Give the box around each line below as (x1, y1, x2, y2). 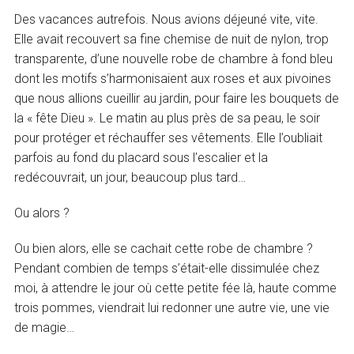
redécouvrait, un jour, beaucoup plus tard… (14, 169, 247, 185)
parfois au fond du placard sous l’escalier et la (14, 149, 269, 165)
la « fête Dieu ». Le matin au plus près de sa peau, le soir (14, 110, 321, 126)
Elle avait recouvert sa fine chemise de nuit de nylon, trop (14, 31, 330, 47)
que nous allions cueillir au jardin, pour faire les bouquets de (14, 90, 340, 106)
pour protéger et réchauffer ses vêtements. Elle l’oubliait (14, 130, 323, 145)
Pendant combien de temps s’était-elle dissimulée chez (14, 260, 320, 276)
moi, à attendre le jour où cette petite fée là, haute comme (14, 280, 337, 296)
